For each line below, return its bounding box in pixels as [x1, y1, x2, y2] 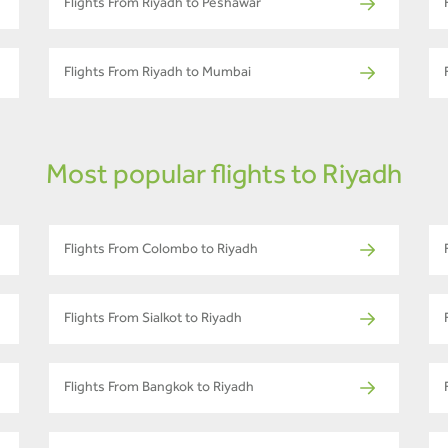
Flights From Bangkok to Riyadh [64, 382, 254, 397]
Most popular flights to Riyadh [46, 164, 402, 193]
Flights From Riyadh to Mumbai [64, 67, 251, 82]
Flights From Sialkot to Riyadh [64, 313, 242, 328]
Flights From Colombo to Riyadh [64, 244, 258, 259]
